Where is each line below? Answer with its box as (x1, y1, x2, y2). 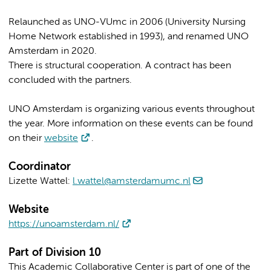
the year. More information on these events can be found (8, 119, 253, 129)
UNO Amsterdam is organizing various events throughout (8, 105, 255, 115)
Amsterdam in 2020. (8, 47, 97, 57)
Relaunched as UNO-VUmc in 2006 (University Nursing (8, 18, 246, 28)
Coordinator (8, 162, 71, 173)
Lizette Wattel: (8, 177, 73, 187)
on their (8, 134, 44, 144)
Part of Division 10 (8, 247, 101, 259)
